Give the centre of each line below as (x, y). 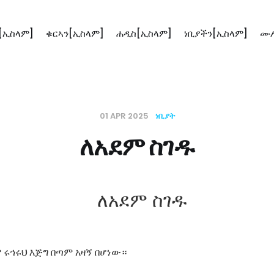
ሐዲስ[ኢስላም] (144, 33)
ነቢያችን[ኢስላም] (216, 33)
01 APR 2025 (125, 116)
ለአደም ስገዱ (137, 147)
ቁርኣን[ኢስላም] (75, 33)
